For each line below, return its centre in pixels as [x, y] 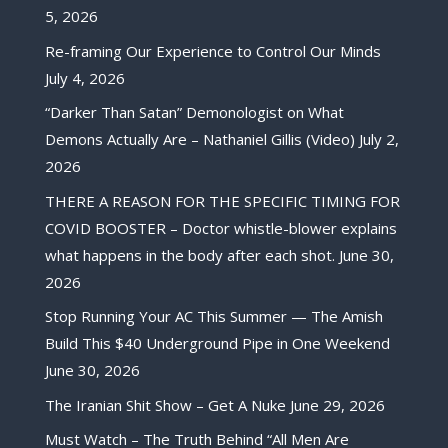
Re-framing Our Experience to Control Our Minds [212, 50]
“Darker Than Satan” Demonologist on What [194, 112]
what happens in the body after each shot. [189, 254]
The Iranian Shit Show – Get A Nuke [165, 404]
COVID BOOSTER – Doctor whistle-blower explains [220, 227]
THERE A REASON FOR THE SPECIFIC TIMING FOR [222, 200]
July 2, [378, 139]
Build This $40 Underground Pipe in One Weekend [217, 343]
